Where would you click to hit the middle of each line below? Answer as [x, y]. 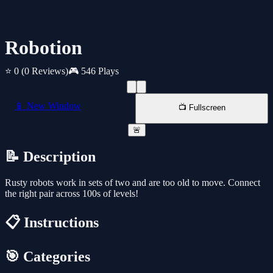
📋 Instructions [52, 223]
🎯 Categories [48, 257]
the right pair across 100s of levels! [72, 194]
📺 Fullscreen [202, 108]
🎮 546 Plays [94, 71]
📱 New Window [48, 106]
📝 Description [50, 157]
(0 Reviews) [45, 71]
